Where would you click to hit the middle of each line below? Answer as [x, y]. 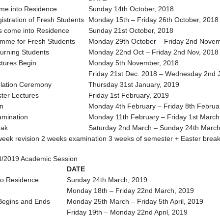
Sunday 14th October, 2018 [131, 9]
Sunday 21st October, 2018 [131, 30]
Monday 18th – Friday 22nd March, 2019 [130, 191]
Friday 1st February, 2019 [129, 95]
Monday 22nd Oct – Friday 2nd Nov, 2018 [153, 52]
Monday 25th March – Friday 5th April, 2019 [135, 201]
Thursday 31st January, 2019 [134, 84]
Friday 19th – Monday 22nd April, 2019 [127, 212]
